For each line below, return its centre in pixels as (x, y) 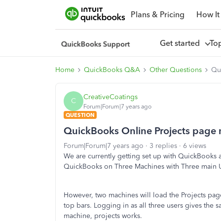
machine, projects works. (103, 216)
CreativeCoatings (110, 97)
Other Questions (176, 70)
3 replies (163, 146)
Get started (182, 43)
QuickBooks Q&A (112, 70)
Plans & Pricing (157, 14)
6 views (195, 146)
